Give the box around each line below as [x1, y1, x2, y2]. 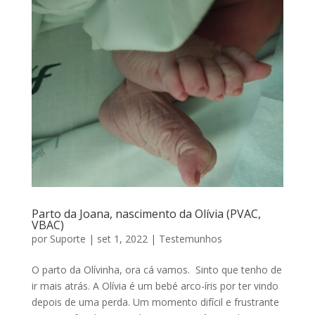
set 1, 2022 [96, 231, 148, 245]
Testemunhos [158, 231, 222, 245]
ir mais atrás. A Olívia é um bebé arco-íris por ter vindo [31, 278, 278, 292]
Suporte [49, 231, 86, 245]
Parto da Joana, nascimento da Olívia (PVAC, [31, 205, 261, 221]
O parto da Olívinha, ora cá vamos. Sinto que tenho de [31, 262, 282, 276]
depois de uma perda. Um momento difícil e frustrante [31, 295, 279, 309]
